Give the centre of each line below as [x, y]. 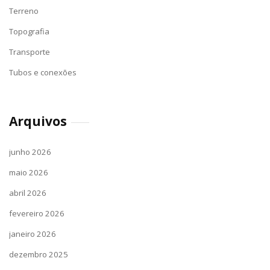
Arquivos [38, 121]
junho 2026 [30, 152]
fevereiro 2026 [37, 213]
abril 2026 [28, 193]
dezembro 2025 [39, 254]
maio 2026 [29, 172]
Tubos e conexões [43, 72]
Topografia [29, 31]
